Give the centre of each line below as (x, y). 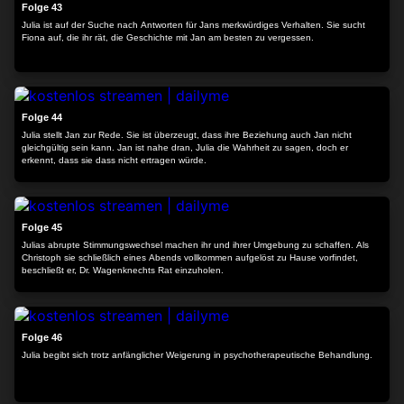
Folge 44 (42, 117)
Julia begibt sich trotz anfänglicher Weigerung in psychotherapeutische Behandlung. (197, 355)
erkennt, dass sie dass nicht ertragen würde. (114, 160)
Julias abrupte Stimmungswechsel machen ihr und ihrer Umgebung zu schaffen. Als (195, 245)
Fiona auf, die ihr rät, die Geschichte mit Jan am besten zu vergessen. (168, 37)
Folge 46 (42, 337)
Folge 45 (42, 227)
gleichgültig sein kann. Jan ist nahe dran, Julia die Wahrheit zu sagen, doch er (185, 147)
